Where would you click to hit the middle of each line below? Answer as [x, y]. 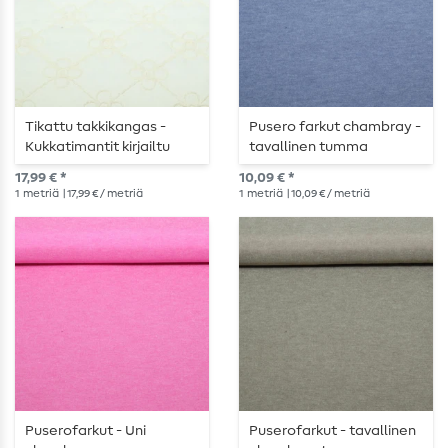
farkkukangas [294, 167]
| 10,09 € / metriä [327, 194]
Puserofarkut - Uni [85, 431]
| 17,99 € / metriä [102, 194]
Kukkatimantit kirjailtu [97, 147]
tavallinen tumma [308, 147]
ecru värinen [66, 167]
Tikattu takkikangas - [95, 127]
